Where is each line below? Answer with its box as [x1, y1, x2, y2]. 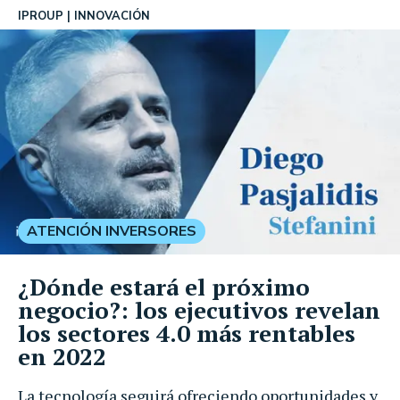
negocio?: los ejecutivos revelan [18, 294, 380, 325]
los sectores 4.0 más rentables [18, 317, 355, 348]
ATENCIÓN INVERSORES [27, 221, 196, 241]
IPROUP [18, 8, 63, 24]
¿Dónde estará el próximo [18, 271, 310, 302]
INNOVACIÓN [74, 8, 150, 24]
